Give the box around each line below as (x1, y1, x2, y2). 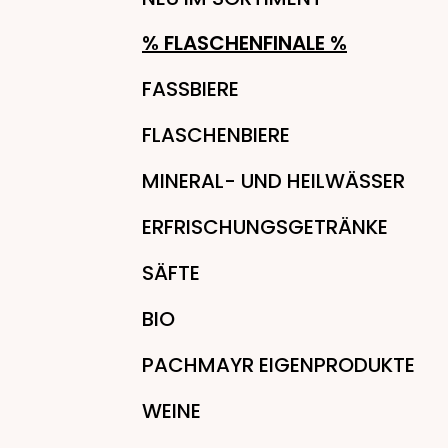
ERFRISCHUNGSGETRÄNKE (142, 213, 388, 241)
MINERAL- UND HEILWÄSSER (142, 167, 405, 195)
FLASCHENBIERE (142, 121, 290, 149)
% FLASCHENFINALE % (142, 29, 347, 57)
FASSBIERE (142, 75, 239, 103)
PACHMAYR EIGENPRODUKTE (142, 351, 415, 379)
